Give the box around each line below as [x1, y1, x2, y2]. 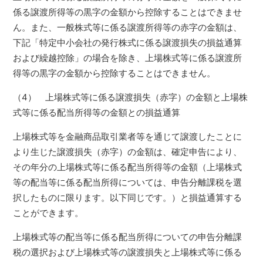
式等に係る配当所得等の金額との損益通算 [13, 107, 181, 118]
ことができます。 [13, 207, 84, 218]
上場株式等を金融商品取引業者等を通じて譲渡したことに [13, 131, 242, 142]
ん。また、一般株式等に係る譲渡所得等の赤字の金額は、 [13, 22, 242, 33]
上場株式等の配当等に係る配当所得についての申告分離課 [13, 231, 242, 242]
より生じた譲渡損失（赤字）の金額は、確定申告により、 [13, 146, 242, 157]
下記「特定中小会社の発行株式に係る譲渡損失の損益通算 [13, 37, 242, 48]
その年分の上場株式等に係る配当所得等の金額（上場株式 [13, 161, 242, 173]
